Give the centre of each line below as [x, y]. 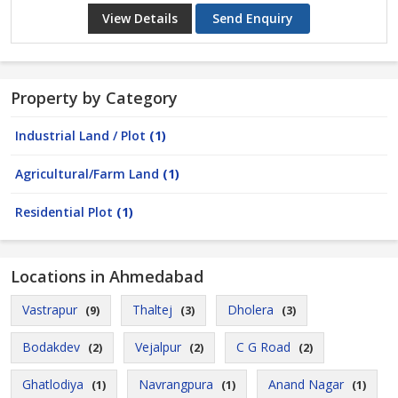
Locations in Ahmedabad [107, 276]
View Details [140, 18]
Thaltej [152, 310]
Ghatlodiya [53, 384]
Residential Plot [66, 212]
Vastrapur [50, 310]
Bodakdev [51, 347]
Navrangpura [176, 384]
